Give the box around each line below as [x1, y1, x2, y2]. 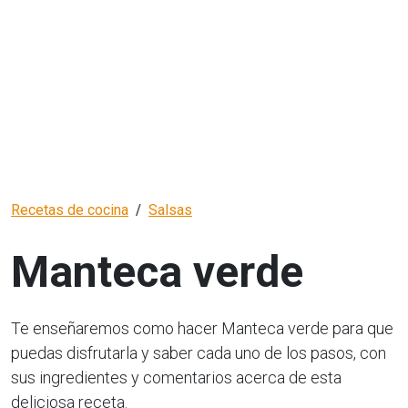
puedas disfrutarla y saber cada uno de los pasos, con [11, 343, 386, 363]
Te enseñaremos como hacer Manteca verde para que [11, 319, 393, 339]
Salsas [148, 201, 192, 219]
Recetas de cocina [11, 201, 128, 219]
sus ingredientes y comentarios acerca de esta [11, 368, 342, 388]
